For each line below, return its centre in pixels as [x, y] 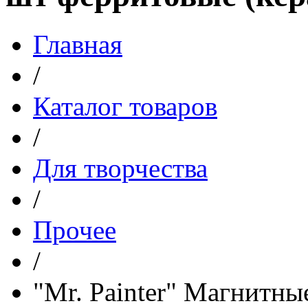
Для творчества [120, 168]
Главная [78, 44]
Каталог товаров [125, 106]
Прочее [75, 230]
